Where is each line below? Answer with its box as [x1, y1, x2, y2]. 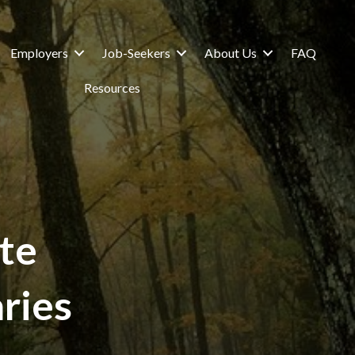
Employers [10, 45, 69, 60]
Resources [84, 80, 141, 95]
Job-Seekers [102, 45, 171, 60]
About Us [204, 45, 258, 60]
